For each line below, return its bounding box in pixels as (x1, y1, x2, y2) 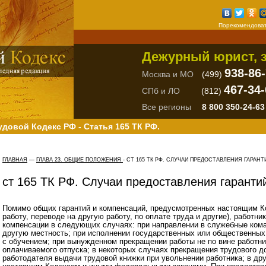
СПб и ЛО (142, 86, 180, 96)
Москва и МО (142, 69, 194, 79)
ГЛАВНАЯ (2, 157, 27, 163)
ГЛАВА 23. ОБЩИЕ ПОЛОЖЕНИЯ (36, 157, 123, 163)
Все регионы (142, 102, 191, 112)
